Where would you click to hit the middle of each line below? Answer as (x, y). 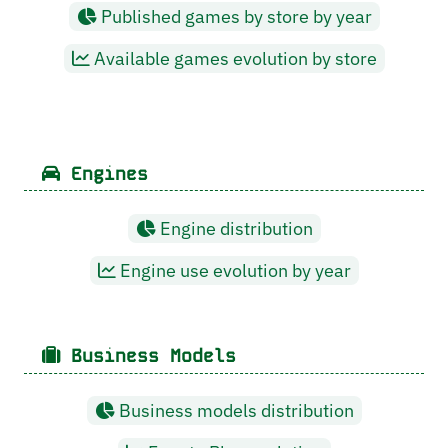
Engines (104, 174)
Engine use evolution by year (233, 271)
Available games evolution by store (233, 59)
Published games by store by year (234, 16)
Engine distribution (234, 229)
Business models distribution (234, 411)
